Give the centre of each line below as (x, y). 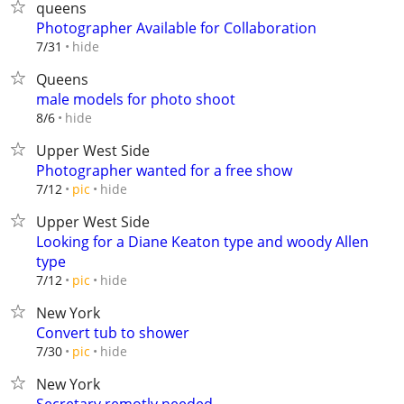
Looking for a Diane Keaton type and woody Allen (202, 242)
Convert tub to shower (113, 333)
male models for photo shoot (136, 99)
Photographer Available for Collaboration (176, 28)
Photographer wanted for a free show (164, 170)
